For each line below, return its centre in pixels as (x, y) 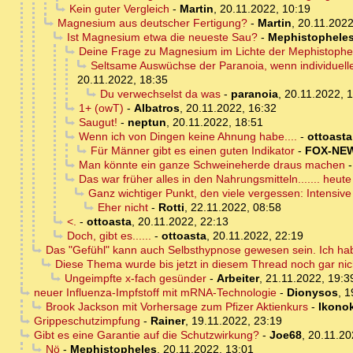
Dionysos (312, 293)
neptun (147, 123)
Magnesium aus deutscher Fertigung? (152, 23)
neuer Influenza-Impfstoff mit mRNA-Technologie (155, 293)
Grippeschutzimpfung (87, 321)
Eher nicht (123, 208)
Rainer (167, 321)
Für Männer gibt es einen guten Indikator (192, 151)
